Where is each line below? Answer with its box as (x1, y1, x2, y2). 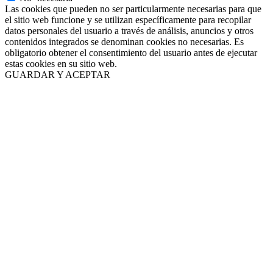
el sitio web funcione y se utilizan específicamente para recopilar (5, 14, 251, 25)
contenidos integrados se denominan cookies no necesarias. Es (5, 36, 244, 47)
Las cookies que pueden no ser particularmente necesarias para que (5, 3, 261, 14)
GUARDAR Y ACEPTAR (5, 69, 110, 80)
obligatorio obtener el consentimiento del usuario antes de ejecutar (5, 47, 257, 58)
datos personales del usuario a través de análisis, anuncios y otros (5, 25, 253, 36)
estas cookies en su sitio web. (5, 58, 117, 69)
